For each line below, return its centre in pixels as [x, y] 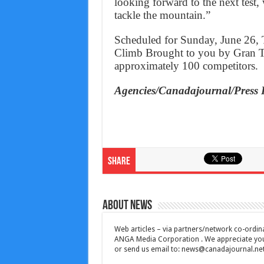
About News [127, 206]
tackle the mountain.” [162, 15]
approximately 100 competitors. [186, 66]
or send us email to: [148, 249]
